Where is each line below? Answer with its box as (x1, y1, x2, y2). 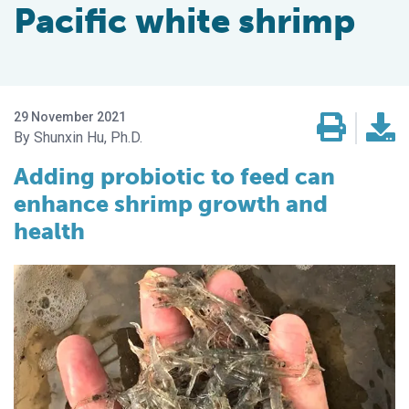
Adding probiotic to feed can (14, 163, 335, 192)
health (14, 217, 85, 246)
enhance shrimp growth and (14, 190, 328, 219)
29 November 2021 (14, 110, 126, 125)
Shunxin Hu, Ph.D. (34, 129, 142, 147)
